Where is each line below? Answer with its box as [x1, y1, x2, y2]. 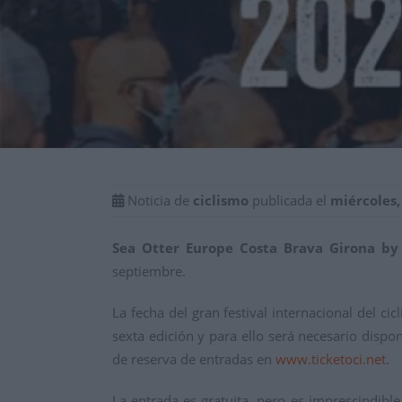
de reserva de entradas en [112, 349, 275, 369]
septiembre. [112, 261, 186, 281]
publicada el [249, 190, 330, 210]
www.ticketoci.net [275, 349, 386, 369]
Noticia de [124, 190, 193, 210]
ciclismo [193, 190, 249, 210]
